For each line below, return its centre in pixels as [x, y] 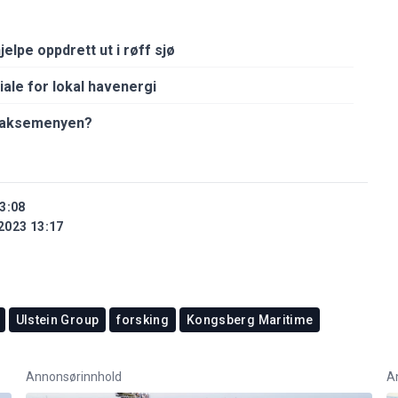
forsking [143, 319]
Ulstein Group [57, 319]
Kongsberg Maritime [250, 319]
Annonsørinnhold [73, 376]
